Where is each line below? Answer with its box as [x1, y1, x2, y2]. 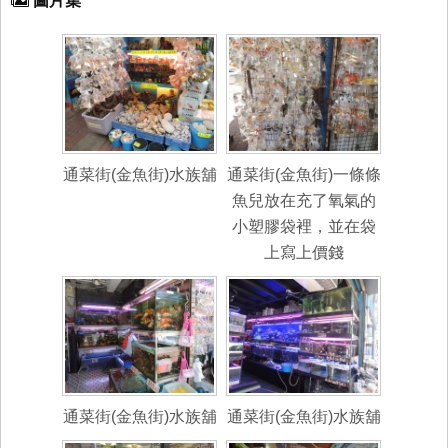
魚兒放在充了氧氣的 [231, 191, 376, 209]
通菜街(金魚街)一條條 [226, 165, 381, 183]
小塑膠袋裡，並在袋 [231, 217, 376, 235]
